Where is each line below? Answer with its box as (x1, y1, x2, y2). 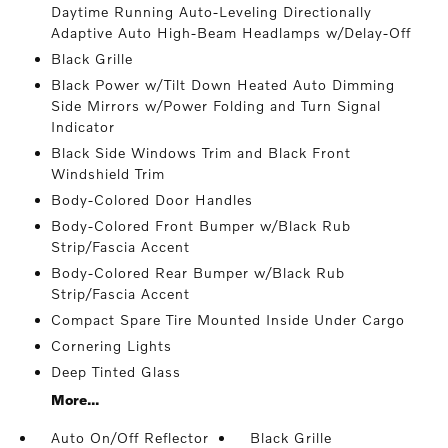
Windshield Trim (50, 165, 165, 182)
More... (50, 391, 99, 408)
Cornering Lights (50, 337, 172, 354)
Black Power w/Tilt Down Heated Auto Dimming (50, 76, 395, 93)
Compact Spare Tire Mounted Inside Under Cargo (50, 311, 405, 328)
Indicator (50, 118, 115, 135)
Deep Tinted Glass (50, 363, 181, 380)
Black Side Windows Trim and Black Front (50, 144, 351, 161)
